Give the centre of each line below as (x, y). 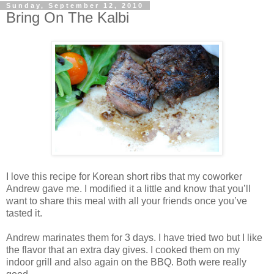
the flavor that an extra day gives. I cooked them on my (123, 250)
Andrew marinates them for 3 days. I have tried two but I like (134, 237)
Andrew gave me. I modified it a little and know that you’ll (128, 188)
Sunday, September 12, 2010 (75, 6)
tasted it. (24, 213)
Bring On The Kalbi (68, 18)
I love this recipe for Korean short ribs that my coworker (124, 176)
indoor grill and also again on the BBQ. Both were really (126, 262)
